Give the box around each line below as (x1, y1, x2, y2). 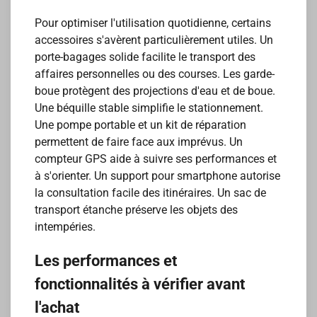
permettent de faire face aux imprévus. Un (35, 135, 243, 149)
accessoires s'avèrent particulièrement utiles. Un (35, 33, 274, 47)
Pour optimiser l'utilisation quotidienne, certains (35, 16, 272, 30)
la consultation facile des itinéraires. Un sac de (35, 186, 267, 200)
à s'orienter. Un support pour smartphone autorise (35, 169, 281, 183)
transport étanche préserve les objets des (35, 203, 238, 217)
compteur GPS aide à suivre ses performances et (35, 152, 277, 166)
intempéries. (35, 220, 96, 234)
